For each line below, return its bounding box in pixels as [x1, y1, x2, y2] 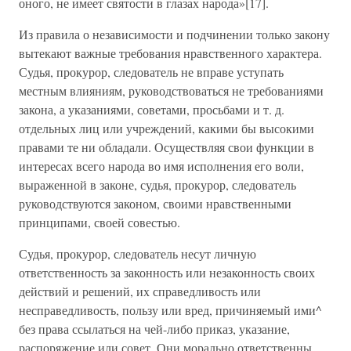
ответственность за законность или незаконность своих [19, 264, 315, 280]
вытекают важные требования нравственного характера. [19, 45, 322, 61]
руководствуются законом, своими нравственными [19, 195, 291, 212]
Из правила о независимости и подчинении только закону [19, 26, 330, 42]
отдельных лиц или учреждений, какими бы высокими [19, 120, 314, 136]
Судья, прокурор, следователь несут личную [19, 245, 256, 262]
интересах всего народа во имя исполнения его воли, [19, 157, 304, 174]
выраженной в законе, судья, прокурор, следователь [19, 176, 296, 193]
